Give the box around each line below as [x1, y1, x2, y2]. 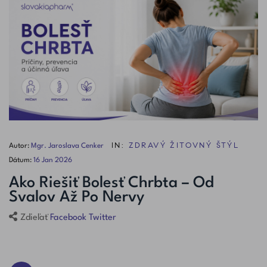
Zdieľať [20, 213, 48, 222]
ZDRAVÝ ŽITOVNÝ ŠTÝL [128, 140, 240, 150]
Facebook [50, 213, 86, 222]
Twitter [89, 213, 116, 222]
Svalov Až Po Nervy [9, 189, 144, 205]
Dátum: [9, 156, 33, 164]
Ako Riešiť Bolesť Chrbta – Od [9, 175, 214, 191]
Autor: [9, 142, 29, 150]
